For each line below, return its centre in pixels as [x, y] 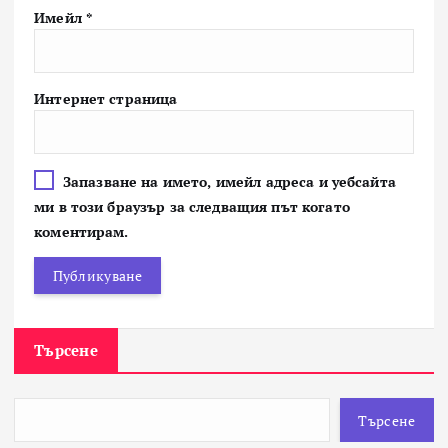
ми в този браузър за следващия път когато [192, 207]
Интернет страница [106, 99]
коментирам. [81, 232]
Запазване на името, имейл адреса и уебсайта [229, 182]
